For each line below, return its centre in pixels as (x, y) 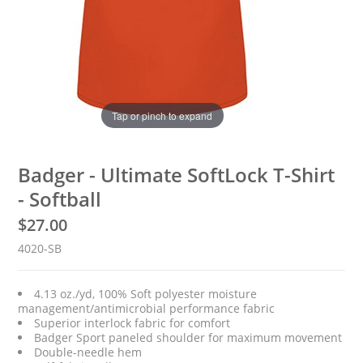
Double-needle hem (88, 352)
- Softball (60, 199)
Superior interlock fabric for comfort (132, 323)
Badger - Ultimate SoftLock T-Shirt (177, 175)
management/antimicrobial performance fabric (147, 308)
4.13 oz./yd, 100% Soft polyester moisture (146, 294)
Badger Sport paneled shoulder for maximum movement (188, 337)
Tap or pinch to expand (162, 115)
